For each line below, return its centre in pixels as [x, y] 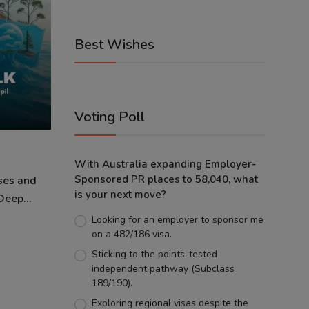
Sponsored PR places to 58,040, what [166, 179]
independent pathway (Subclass [163, 269]
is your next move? [120, 195]
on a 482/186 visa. [131, 234]
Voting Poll [110, 117]
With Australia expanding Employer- [165, 164]
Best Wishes [114, 44]
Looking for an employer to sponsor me [177, 220]
